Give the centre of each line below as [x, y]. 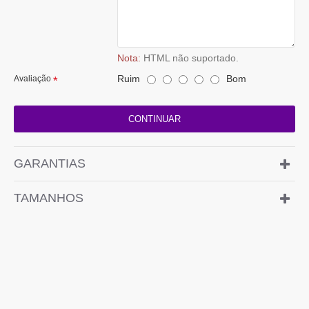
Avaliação [32, 79]
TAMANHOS [49, 198]
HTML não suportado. [190, 58]
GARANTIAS [50, 164]
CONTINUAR [154, 119]
